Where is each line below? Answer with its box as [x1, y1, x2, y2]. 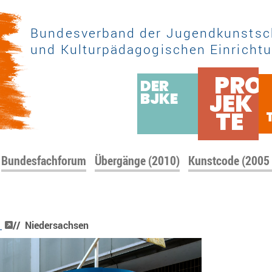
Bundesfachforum [1, 152, 87, 169]
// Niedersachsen [12, 219, 89, 233]
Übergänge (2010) [95, 152, 180, 169]
